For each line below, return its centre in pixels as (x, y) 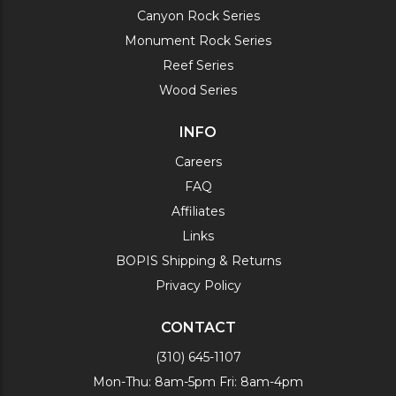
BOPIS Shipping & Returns (198, 261)
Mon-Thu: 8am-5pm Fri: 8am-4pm (198, 382)
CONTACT (198, 327)
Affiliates (198, 211)
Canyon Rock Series (198, 16)
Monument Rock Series (198, 41)
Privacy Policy (198, 286)
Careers (198, 162)
